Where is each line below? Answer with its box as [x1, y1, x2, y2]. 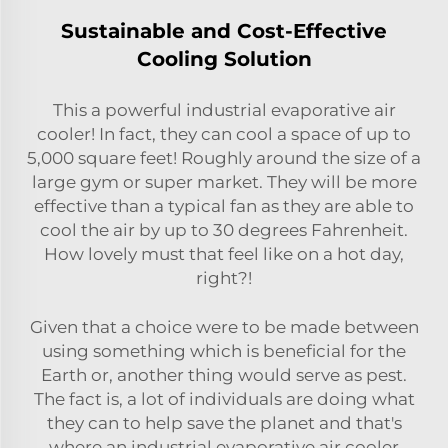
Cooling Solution [136, 46, 312, 71]
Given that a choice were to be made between [29, 316, 419, 337]
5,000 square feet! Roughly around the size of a [27, 147, 421, 168]
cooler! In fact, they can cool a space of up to [37, 123, 411, 144]
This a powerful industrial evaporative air [52, 99, 396, 120]
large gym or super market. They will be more [31, 171, 417, 192]
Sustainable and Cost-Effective [61, 18, 387, 43]
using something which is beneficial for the [42, 340, 406, 361]
